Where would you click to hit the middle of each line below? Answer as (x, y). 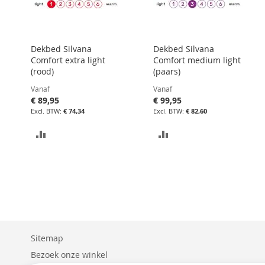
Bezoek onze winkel (69, 255)
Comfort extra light (68, 60)
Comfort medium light (197, 60)
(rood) (42, 71)
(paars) (167, 71)
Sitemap (47, 238)
